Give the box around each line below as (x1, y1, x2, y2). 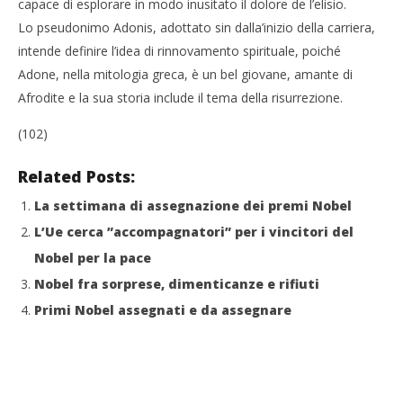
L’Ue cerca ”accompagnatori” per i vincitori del (34, 223, 354, 240)
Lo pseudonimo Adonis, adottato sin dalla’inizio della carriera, (18, 19, 375, 36)
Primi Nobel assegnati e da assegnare (34, 301, 291, 318)
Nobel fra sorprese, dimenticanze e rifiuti (34, 275, 319, 292)
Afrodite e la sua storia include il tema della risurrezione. (18, 89, 343, 106)
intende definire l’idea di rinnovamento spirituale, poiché (18, 42, 341, 59)
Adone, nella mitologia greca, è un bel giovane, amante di (18, 66, 353, 83)
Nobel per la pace (34, 249, 151, 266)
